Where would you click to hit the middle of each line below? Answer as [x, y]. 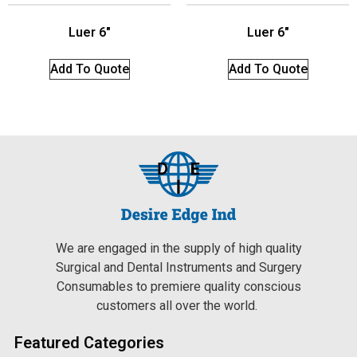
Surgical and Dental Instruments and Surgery [178, 267]
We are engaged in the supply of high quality [178, 248]
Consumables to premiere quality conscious [178, 286]
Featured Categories [89, 343]
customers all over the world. [178, 305]
